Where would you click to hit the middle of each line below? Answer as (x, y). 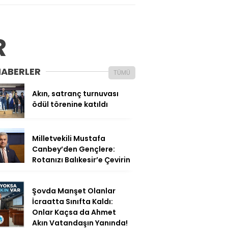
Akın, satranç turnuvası (75, 94)
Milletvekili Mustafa (69, 138)
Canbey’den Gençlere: (74, 149)
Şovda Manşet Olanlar (74, 191)
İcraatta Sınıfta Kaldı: (73, 201)
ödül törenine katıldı (70, 105)
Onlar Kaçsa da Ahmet (74, 212)
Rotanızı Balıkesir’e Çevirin (81, 160)
